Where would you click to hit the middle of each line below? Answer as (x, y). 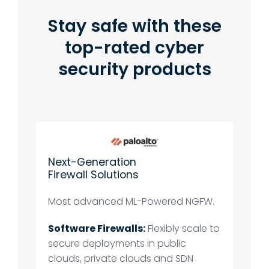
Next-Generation (92, 162)
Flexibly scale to (183, 229)
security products (134, 69)
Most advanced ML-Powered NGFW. (131, 202)
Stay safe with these (134, 26)
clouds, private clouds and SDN (121, 259)
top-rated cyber (134, 48)
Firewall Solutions (94, 174)
